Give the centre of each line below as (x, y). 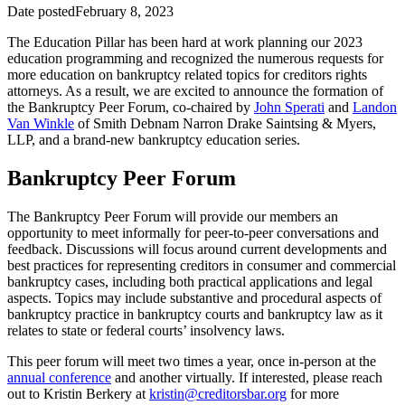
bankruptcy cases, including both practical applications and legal (190, 281)
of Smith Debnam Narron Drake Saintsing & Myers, (225, 123)
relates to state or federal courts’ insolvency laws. (146, 330)
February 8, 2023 (124, 11)
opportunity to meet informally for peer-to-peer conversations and (193, 232)
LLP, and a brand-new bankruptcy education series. (155, 139)
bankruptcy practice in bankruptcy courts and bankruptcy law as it (195, 314)
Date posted (41, 11)
